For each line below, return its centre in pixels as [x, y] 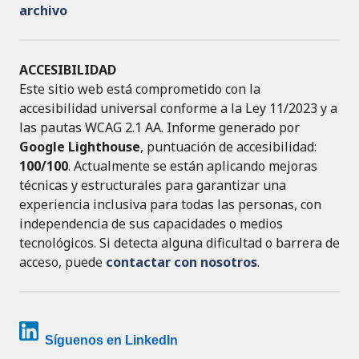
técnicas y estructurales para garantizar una [153, 186]
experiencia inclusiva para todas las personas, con [170, 205]
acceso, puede [63, 262]
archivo [43, 11]
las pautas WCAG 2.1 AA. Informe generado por [159, 128]
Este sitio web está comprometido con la [140, 89]
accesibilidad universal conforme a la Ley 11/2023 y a [178, 109]
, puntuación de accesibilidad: [228, 147]
